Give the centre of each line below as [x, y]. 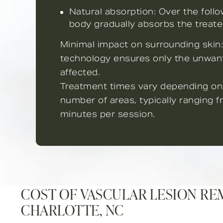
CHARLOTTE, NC [72, 210]
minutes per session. [108, 114]
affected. [80, 73]
